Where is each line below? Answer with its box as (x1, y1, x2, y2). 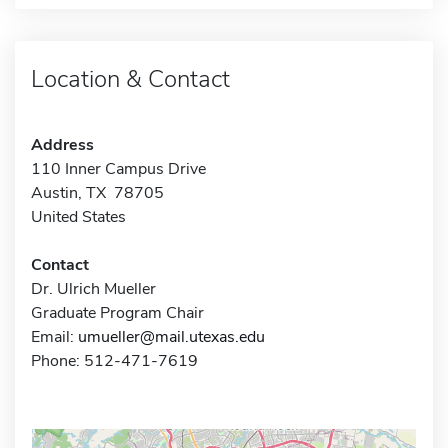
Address (31, 133, 94, 156)
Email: (31, 325, 78, 348)
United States (31, 205, 126, 228)
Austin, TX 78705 (31, 181, 164, 204)
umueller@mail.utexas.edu (78, 325, 265, 348)
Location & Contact (31, 62, 230, 95)
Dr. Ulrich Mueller (31, 277, 156, 300)
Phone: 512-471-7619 (31, 349, 198, 372)
